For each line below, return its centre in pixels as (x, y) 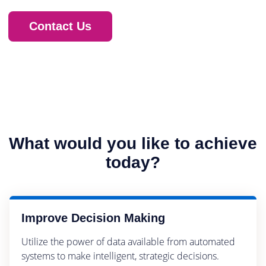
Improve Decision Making (94, 218)
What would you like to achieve (133, 143)
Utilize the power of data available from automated (129, 241)
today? (133, 162)
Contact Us (60, 26)
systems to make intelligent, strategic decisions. (121, 256)
